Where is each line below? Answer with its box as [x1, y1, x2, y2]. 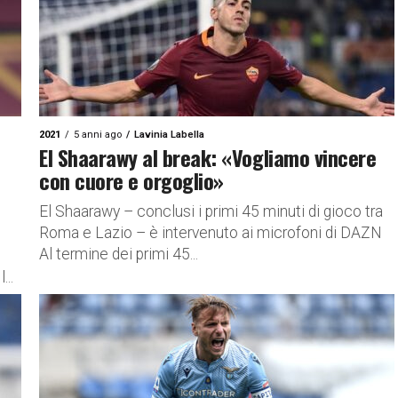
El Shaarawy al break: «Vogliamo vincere [39, 141, 377, 173]
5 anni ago [74, 129, 122, 140]
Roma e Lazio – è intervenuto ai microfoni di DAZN [39, 224, 382, 242]
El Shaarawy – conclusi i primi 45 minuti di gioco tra [39, 203, 383, 220]
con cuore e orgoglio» [39, 164, 224, 196]
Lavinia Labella [134, 129, 204, 140]
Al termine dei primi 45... [39, 245, 198, 263]
